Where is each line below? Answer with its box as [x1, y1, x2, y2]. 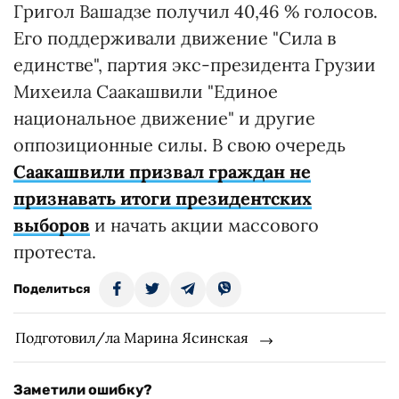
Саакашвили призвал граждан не [13, 160, 311, 183]
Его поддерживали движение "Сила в [13, 27, 336, 49]
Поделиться [13, 281, 90, 297]
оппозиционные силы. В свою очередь [13, 134, 346, 156]
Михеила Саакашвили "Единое [13, 80, 278, 102]
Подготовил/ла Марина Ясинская [15, 329, 248, 346]
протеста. [13, 240, 96, 263]
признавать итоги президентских [13, 187, 312, 209]
